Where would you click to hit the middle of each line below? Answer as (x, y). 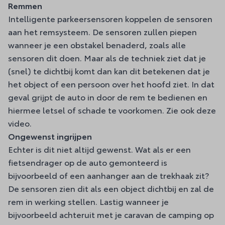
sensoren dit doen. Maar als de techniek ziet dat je (107, 58)
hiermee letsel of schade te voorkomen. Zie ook (102, 110)
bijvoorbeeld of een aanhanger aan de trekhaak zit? (108, 175)
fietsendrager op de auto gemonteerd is (88, 162)
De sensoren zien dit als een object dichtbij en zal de (111, 188)
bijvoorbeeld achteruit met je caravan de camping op (111, 214)
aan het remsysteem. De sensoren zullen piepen (102, 31)
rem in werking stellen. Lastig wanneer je (88, 201)
